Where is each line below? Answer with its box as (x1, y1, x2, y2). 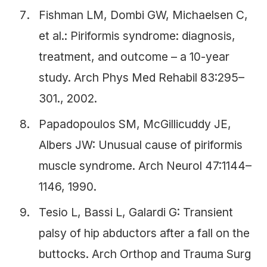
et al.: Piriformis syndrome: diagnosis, (39, 28, 235, 43)
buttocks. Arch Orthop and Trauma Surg (39, 246, 251, 261)
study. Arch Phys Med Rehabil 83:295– (39, 70, 244, 85)
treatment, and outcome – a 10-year (39, 49, 229, 64)
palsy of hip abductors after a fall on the (39, 225, 250, 240)
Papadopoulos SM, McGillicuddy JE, (39, 116, 231, 131)
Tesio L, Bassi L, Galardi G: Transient (39, 204, 233, 219)
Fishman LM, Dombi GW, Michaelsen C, (39, 7, 248, 22)
